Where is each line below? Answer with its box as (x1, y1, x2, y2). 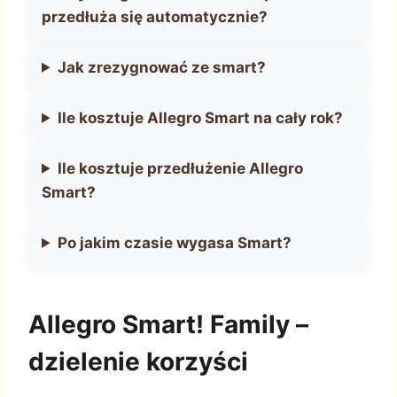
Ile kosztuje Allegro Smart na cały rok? (58, 108, 344, 127)
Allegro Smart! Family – (28, 308, 308, 339)
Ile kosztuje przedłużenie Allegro (58, 159, 304, 177)
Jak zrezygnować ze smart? (58, 58, 267, 76)
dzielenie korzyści (28, 346, 248, 377)
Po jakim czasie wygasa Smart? (58, 233, 292, 252)
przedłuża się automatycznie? (42, 7, 268, 26)
